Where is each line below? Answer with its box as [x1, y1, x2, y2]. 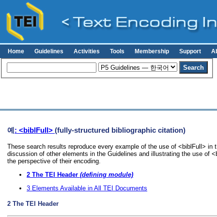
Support [179, 48, 201, 54]
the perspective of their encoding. [7, 157, 101, 165]
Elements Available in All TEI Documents [32, 184, 147, 192]
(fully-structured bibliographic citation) [55, 125, 186, 134]
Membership [135, 48, 170, 54]
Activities [74, 48, 100, 54]
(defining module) [78, 170, 133, 178]
